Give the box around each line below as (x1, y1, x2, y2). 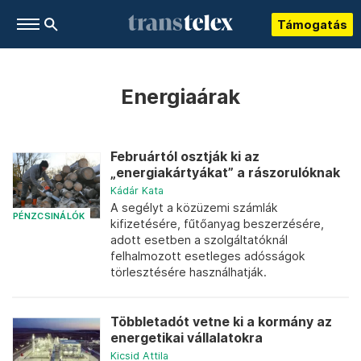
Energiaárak (121, 84, 240, 109)
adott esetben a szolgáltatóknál (110, 233, 288, 247)
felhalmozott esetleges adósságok (110, 249, 305, 263)
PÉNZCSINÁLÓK (13, 210, 85, 222)
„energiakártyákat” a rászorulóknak (110, 165, 340, 180)
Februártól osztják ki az (110, 149, 259, 164)
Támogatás (277, 17, 347, 31)
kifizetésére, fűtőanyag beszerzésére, (110, 217, 324, 230)
